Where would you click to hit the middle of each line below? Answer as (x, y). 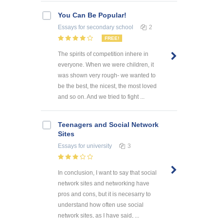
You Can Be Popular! (92, 15)
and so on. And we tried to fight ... (101, 97)
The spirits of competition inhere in (103, 54)
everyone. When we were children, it (106, 64)
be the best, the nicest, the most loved (107, 86)
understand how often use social (101, 205)
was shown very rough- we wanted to (107, 75)
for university (94, 146)
